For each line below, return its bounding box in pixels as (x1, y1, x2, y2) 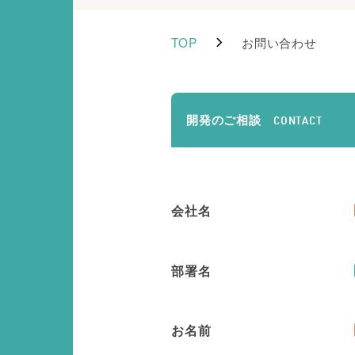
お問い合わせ (242, 33, 317, 52)
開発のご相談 (186, 111, 261, 128)
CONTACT (273, 116, 323, 128)
